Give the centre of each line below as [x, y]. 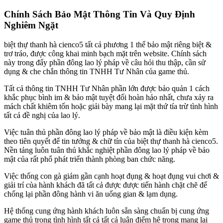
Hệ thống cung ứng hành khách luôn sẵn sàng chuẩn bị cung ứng [107, 211]
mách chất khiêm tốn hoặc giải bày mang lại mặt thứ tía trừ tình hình [111, 107]
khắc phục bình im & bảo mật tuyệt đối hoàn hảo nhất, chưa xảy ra [109, 98]
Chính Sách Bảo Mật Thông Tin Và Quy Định [100, 14]
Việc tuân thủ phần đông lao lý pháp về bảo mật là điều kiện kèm [106, 132]
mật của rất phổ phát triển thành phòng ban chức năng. [90, 159]
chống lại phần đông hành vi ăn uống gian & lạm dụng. [91, 194]
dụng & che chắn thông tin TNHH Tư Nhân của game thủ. [97, 72]
